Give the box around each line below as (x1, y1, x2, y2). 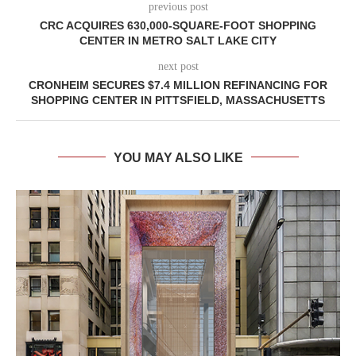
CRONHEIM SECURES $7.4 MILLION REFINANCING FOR (29, 78, 327, 91)
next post (157, 60, 199, 72)
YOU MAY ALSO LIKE (113, 150, 243, 164)
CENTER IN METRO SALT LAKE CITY (79, 33, 277, 47)
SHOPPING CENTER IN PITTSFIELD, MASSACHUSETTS (31, 93, 325, 106)
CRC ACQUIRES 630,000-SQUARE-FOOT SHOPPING (40, 18, 316, 32)
